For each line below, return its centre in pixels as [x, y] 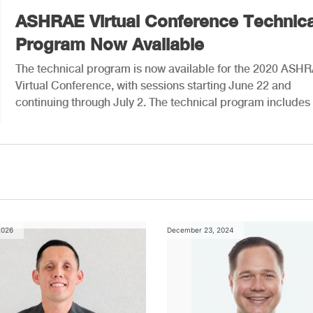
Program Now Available [110, 44]
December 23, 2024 [200, 230]
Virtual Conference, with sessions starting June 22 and [153, 85]
